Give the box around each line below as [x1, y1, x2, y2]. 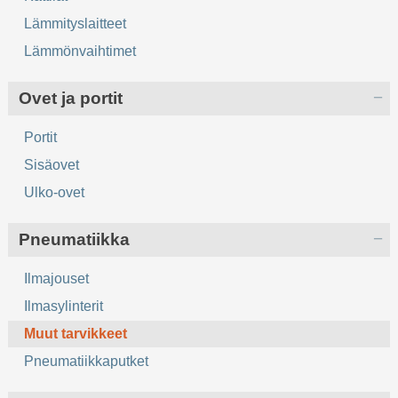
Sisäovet [24, 156, 80, 172]
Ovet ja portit [19, 88, 123, 107]
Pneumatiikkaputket [24, 353, 149, 369]
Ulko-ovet [24, 184, 85, 200]
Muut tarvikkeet [24, 325, 128, 341]
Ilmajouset [24, 270, 90, 286]
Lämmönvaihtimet [24, 43, 137, 59]
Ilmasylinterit [24, 298, 104, 314]
